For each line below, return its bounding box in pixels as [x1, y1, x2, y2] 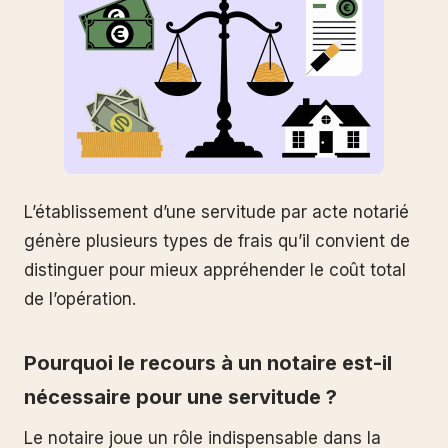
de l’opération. [24, 288, 136, 309]
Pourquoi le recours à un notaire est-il [24, 350, 392, 375]
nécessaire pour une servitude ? [24, 384, 337, 409]
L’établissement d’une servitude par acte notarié [24, 201, 409, 222]
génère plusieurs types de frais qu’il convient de [24, 230, 410, 251]
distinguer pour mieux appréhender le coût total [24, 259, 406, 280]
